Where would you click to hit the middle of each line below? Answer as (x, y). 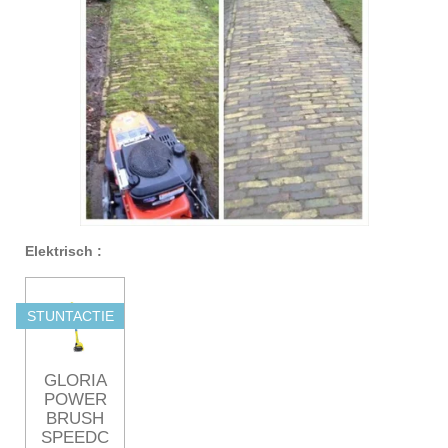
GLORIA (75, 381)
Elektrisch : (63, 250)
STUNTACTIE (70, 316)
